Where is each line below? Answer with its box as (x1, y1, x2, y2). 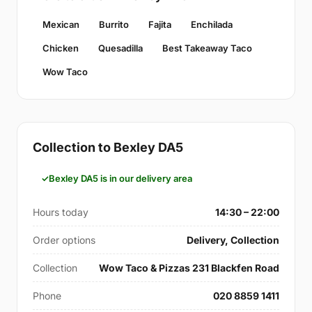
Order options (33, 234, 95, 247)
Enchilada (191, 19, 233, 31)
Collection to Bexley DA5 (33, 140, 183, 155)
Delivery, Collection (187, 234, 279, 247)
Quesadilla (98, 42, 143, 54)
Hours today (33, 206, 88, 219)
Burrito (99, 19, 129, 31)
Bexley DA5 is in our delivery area (49, 173, 192, 185)
